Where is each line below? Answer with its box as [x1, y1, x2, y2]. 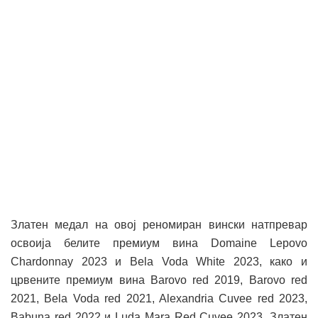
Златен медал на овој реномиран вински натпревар [11, 219, 307, 231]
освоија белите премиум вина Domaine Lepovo [11, 237, 307, 250]
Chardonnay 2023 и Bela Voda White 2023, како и [11, 256, 307, 268]
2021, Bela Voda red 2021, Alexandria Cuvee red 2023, [11, 292, 307, 305]
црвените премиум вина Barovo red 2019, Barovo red [11, 274, 307, 287]
